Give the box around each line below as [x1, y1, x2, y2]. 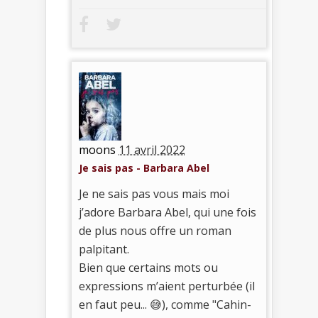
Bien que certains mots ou [79, 260, 218, 276]
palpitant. [79, 241, 129, 258]
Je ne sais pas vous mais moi [79, 186, 229, 202]
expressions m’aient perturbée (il [79, 278, 255, 295]
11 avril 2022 [119, 142, 185, 158]
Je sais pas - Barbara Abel [79, 161, 209, 175]
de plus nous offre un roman [79, 223, 231, 239]
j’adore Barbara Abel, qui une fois [79, 204, 256, 221]
